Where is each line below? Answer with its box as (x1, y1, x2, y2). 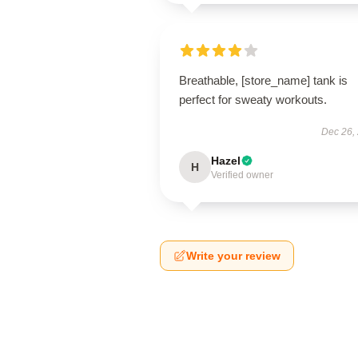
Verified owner (211, 169, 273, 181)
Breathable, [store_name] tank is (179, 74, 348, 87)
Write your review (186, 249, 280, 262)
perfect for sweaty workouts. (179, 93, 327, 106)
